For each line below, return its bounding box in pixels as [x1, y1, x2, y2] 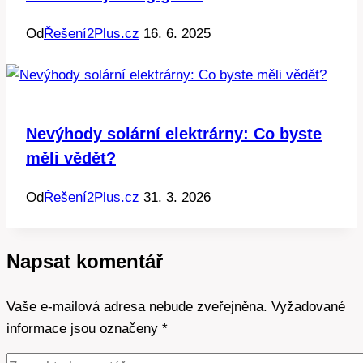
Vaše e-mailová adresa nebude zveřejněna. [6, 298, 267, 314]
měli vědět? [26, 148, 116, 167]
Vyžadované [271, 298, 345, 314]
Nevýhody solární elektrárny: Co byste [26, 124, 322, 143]
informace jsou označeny [6, 320, 162, 336]
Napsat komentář [6, 250, 163, 272]
